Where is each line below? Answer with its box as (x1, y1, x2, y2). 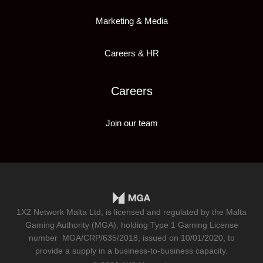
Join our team (105, 118, 158, 129)
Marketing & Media (95, 16, 168, 26)
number (28, 233, 62, 243)
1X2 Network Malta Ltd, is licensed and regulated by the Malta (16, 207, 247, 217)
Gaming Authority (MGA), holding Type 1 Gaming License (25, 220, 238, 230)
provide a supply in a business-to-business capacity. (35, 246, 228, 256)
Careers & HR (104, 48, 159, 59)
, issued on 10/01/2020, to (137, 233, 235, 243)
